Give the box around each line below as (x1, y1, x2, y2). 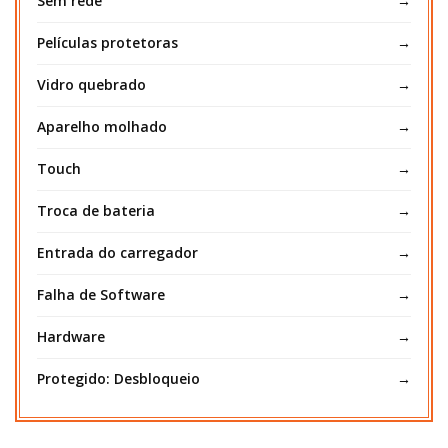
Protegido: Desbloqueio (37, 368, 200, 388)
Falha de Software (37, 284, 165, 304)
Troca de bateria (37, 200, 155, 220)
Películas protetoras (37, 32, 178, 52)
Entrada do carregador (37, 242, 198, 262)
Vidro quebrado (37, 74, 146, 94)
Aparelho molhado (37, 116, 167, 136)
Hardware (37, 326, 105, 346)
